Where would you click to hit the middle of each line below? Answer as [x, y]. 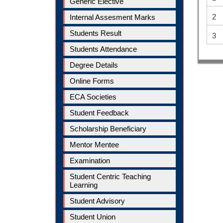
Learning [84, 185]
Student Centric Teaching [110, 176]
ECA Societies [93, 97]
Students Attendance [103, 49]
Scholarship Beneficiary [108, 128]
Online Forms [92, 81]
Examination [90, 160]
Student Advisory [97, 201]
